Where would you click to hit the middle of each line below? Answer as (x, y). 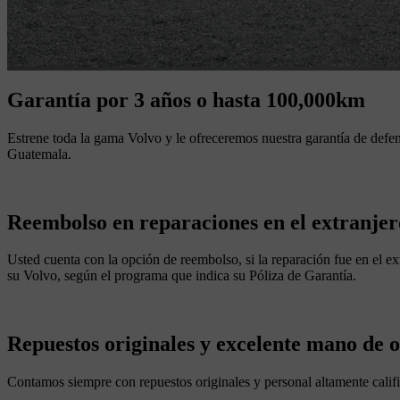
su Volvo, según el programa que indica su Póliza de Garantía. (182, 276)
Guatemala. (39, 154)
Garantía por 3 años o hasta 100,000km (186, 100)
